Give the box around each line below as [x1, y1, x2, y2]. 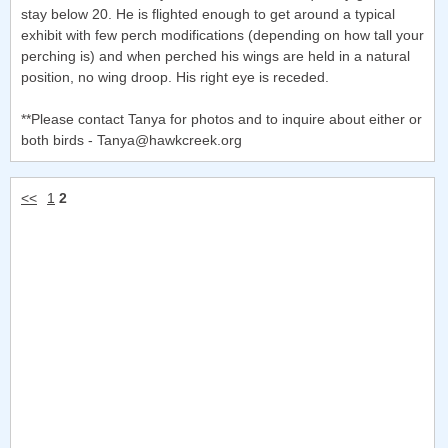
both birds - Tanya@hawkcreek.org [21, 132, 242, 149]
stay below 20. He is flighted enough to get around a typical [21, 6, 395, 23]
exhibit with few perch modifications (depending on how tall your [21, 27, 424, 44]
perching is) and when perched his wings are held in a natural [21, 48, 410, 65]
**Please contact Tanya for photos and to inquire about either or [21, 111, 422, 128]
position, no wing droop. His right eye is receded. [21, 69, 329, 86]
